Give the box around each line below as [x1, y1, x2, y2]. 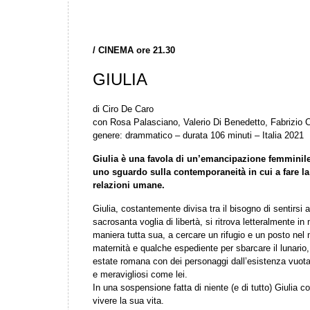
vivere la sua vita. [93, 295, 164, 306]
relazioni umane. [93, 180, 165, 190]
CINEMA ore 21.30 [98, 45, 175, 55]
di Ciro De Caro [93, 104, 154, 114]
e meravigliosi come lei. [93, 269, 188, 280]
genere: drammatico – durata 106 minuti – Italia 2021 [93, 130, 304, 140]
